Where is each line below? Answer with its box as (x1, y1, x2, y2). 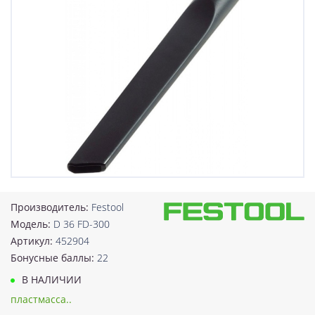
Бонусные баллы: (11, 250, 97, 264)
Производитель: (11, 200, 91, 214)
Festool (91, 200, 124, 214)
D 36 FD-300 (53, 217, 110, 231)
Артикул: (11, 233, 56, 247)
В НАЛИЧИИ (19, 272, 82, 286)
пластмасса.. (11, 292, 72, 306)
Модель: (11, 217, 53, 231)
